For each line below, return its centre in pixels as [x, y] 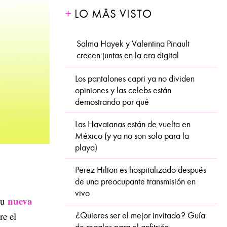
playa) [86, 148]
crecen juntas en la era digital [128, 55]
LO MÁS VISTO [113, 14]
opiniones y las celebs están [123, 90]
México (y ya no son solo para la [132, 136]
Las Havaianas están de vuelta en [133, 124]
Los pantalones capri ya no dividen [135, 79]
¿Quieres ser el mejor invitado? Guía [140, 216]
